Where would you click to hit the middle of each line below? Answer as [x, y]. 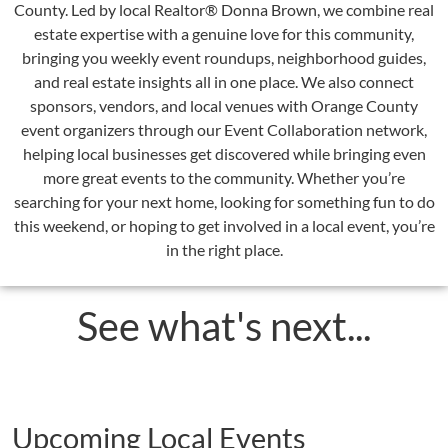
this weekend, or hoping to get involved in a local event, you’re [224, 225]
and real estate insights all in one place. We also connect [224, 81]
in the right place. [224, 249]
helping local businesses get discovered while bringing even [224, 153]
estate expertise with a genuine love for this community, [224, 33]
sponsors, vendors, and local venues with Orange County [224, 105]
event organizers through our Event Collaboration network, [224, 129]
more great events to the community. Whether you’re [224, 177]
